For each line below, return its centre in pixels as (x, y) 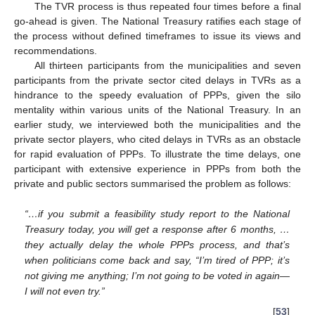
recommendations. (56, 50)
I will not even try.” (65, 291)
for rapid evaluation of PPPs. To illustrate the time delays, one (157, 154)
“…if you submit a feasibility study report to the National (157, 214)
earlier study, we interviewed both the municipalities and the (157, 124)
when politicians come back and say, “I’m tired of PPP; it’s (157, 261)
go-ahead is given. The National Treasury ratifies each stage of (157, 21)
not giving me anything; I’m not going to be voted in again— (157, 276)
